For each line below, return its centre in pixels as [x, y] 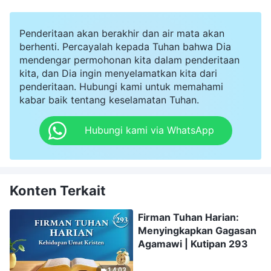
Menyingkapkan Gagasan [197, 230]
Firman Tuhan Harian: [188, 217]
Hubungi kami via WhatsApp [149, 130]
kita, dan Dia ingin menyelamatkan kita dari [118, 73]
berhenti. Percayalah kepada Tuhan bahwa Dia [125, 46]
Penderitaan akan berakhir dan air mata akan [122, 33]
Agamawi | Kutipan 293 [193, 243]
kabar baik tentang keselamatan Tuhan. [109, 100]
